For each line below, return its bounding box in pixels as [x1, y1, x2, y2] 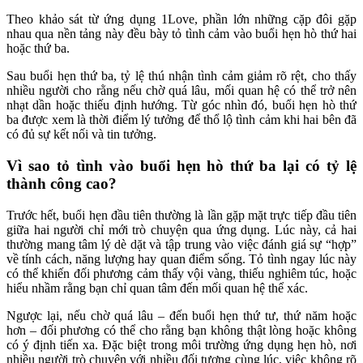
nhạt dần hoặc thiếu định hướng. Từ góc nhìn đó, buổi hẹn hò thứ [6, 98, 357, 113]
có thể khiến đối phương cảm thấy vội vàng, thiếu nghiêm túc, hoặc [6, 266, 357, 280]
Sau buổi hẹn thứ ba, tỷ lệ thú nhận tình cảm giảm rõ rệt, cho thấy [6, 69, 357, 83]
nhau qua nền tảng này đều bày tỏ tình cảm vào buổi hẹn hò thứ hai [6, 27, 357, 41]
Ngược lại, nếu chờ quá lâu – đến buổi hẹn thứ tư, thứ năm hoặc [6, 308, 357, 322]
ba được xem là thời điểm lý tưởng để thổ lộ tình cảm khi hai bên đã [6, 113, 357, 127]
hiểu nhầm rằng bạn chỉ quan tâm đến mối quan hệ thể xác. [6, 280, 308, 295]
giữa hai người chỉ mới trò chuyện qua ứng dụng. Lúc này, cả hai [6, 222, 357, 237]
